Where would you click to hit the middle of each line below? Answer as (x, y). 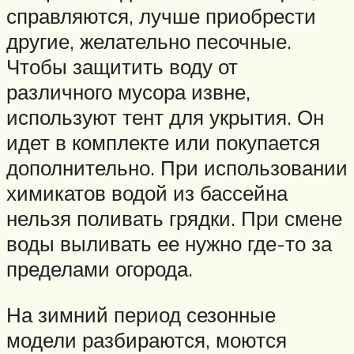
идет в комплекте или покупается (163, 143)
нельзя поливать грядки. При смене (174, 218)
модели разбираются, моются (147, 339)
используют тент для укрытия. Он (165, 117)
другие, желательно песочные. (149, 41)
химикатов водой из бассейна (147, 193)
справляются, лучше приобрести (161, 16)
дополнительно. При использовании (177, 168)
